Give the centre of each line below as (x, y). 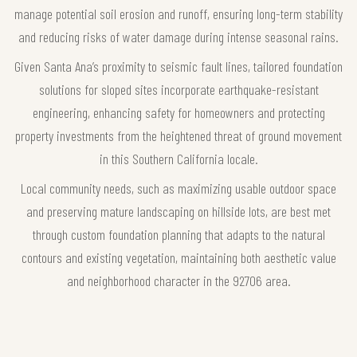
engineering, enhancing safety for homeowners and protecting (178, 113)
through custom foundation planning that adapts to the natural (178, 235)
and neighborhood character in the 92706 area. (178, 281)
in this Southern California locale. (178, 159)
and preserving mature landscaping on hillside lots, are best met (178, 212)
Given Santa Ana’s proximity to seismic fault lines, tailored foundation (178, 67)
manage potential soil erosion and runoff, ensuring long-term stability (178, 14)
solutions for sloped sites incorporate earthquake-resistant (178, 90)
